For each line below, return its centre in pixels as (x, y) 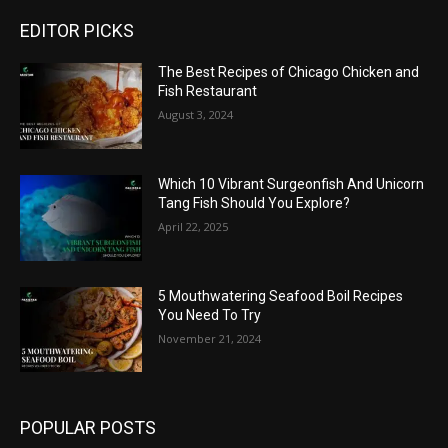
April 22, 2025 (193, 227)
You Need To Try (210, 314)
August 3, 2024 (196, 115)
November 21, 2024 (210, 338)
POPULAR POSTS (88, 428)
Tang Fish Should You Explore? (254, 203)
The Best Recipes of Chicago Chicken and (289, 72)
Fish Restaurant (208, 91)
